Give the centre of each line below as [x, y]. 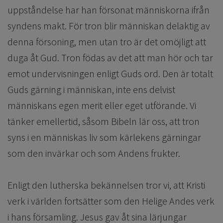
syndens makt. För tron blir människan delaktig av [109, 26]
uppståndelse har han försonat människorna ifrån [109, 10]
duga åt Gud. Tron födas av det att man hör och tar [110, 58]
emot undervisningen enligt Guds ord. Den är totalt [110, 74]
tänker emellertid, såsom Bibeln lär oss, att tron [104, 121]
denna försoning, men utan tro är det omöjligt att [107, 42]
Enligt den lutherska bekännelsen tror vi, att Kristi [106, 185]
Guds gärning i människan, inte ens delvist [91, 90]
